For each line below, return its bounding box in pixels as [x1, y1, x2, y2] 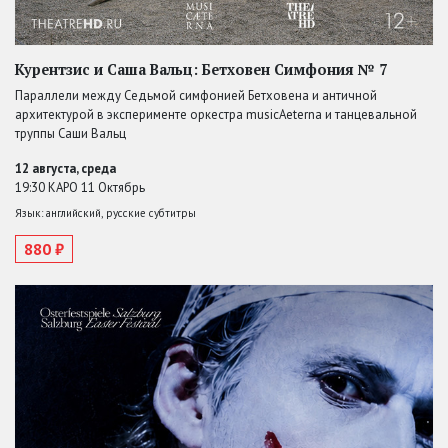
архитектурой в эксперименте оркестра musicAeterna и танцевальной [15, 105, 417, 123]
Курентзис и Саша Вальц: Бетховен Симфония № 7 [15, 59, 387, 79]
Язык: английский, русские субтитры [15, 205, 196, 220]
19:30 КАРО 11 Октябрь [15, 178, 145, 196]
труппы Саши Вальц [15, 124, 126, 142]
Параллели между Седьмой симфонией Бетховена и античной [15, 86, 377, 104]
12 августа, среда [15, 159, 116, 177]
